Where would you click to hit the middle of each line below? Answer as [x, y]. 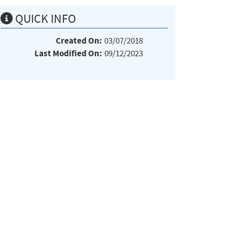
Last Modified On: [68, 53]
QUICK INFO [44, 18]
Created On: [79, 41]
